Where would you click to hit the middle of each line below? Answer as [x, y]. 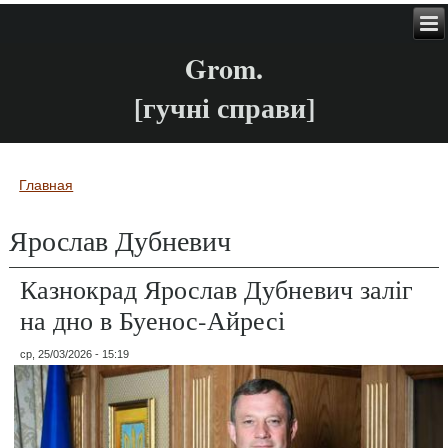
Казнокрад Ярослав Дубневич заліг [217, 288]
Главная [46, 184]
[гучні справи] [224, 108]
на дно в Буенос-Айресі [153, 319]
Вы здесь [63, 202]
